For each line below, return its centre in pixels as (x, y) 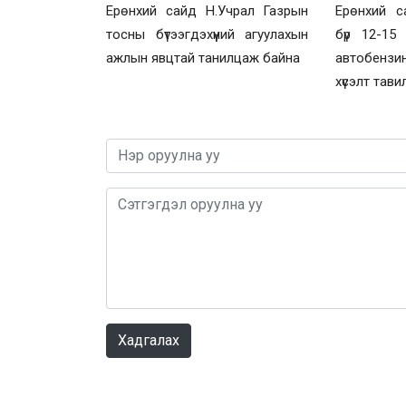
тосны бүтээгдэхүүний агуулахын (208, 34)
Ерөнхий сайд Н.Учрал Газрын (208, 10)
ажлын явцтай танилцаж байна (203, 58)
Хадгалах (149, 340)
